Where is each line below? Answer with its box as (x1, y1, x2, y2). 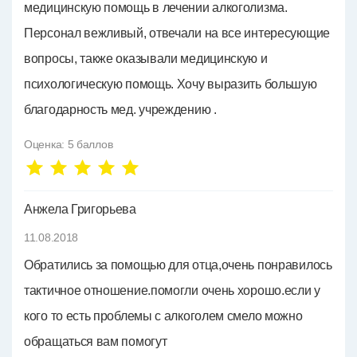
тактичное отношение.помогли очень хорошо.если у (24, 284, 320, 297)
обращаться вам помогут (24, 335, 167, 348)
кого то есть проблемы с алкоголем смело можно (24, 309, 303, 323)
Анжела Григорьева (24, 202, 136, 216)
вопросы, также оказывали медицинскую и (24, 52, 268, 65)
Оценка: (24, 138, 68, 151)
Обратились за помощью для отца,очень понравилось (24, 258, 332, 272)
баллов (76, 138, 113, 151)
